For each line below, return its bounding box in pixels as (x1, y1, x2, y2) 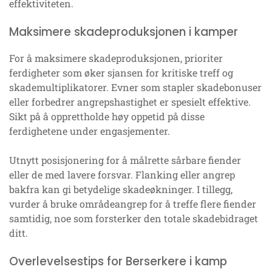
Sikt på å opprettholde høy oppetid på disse (9, 109, 205, 123)
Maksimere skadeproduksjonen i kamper (9, 23, 238, 40)
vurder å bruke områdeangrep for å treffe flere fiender (9, 197, 256, 210)
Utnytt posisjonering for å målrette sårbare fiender (9, 153, 241, 166)
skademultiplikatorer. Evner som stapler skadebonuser (9, 80, 262, 93)
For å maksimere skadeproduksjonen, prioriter (9, 51, 223, 64)
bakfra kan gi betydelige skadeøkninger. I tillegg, (9, 182, 233, 195)
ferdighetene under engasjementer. (9, 124, 170, 137)
